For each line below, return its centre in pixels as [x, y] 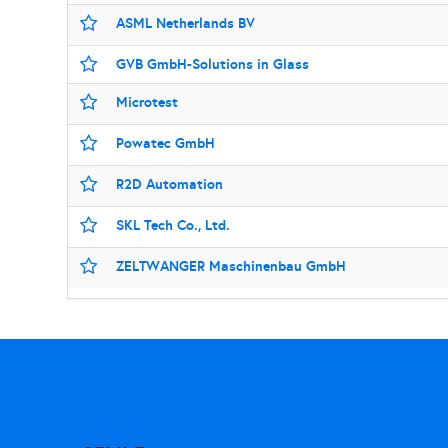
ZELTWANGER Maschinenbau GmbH [231, 266]
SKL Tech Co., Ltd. [173, 225]
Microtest [147, 102]
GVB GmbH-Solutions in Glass [213, 64]
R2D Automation [170, 184]
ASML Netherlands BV [186, 23]
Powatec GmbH [166, 143]
